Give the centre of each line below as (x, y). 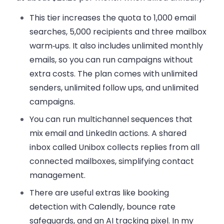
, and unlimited (170, 88)
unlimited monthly (168, 46)
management (57, 175)
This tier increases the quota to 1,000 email (113, 18)
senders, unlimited (66, 88)
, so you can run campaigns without (124, 60)
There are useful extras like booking (99, 193)
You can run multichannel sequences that (111, 119)
